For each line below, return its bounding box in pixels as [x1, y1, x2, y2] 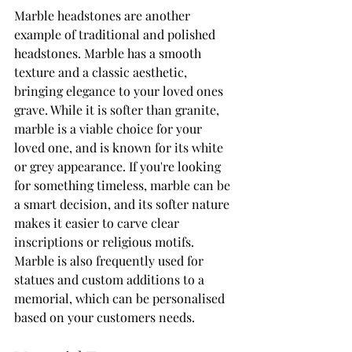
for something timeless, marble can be [14, 176, 233, 193]
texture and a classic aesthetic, [14, 63, 190, 80]
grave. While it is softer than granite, [14, 101, 222, 118]
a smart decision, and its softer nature [14, 195, 233, 212]
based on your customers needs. [14, 308, 198, 325]
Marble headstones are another [14, 6, 193, 24]
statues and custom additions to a [14, 270, 207, 288]
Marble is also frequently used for [14, 251, 207, 269]
